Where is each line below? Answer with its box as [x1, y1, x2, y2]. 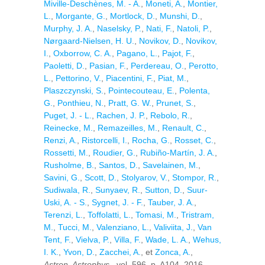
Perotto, [189, 61, 218, 70]
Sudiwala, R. [44, 185, 91, 195]
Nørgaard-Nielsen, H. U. [44, 36, 134, 46]
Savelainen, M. [143, 160, 198, 170]
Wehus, [193, 235, 221, 244]
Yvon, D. [63, 247, 95, 257]
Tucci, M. [58, 222, 92, 232]
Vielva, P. [76, 235, 109, 244]
